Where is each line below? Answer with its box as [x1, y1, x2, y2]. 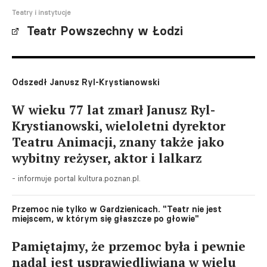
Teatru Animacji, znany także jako [12, 133, 224, 150]
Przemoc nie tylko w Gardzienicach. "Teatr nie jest [12, 204, 222, 215]
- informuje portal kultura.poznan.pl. [12, 173, 141, 183]
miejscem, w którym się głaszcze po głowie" [12, 213, 199, 224]
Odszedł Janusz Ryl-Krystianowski [12, 77, 159, 88]
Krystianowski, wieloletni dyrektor [12, 117, 225, 134]
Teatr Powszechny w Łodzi [27, 24, 183, 38]
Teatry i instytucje [12, 8, 71, 17]
